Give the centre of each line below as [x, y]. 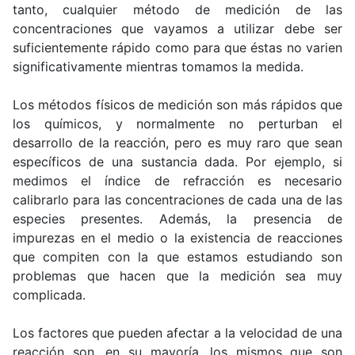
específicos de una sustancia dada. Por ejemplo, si [177, 161]
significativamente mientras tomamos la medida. [158, 66]
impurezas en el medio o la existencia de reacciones [177, 237]
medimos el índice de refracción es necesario [177, 180]
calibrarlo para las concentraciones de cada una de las [177, 199]
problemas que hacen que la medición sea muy [177, 275]
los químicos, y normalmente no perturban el [177, 123]
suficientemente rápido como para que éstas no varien [177, 47]
